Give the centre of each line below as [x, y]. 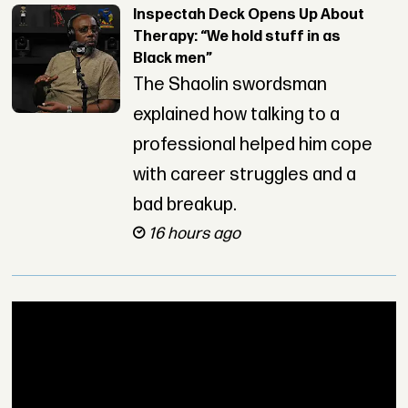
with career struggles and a [244, 174]
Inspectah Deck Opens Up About [248, 15]
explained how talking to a [236, 114]
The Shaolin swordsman [229, 84]
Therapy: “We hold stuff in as [236, 36]
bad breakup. [184, 204]
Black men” [172, 58]
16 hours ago [194, 233]
